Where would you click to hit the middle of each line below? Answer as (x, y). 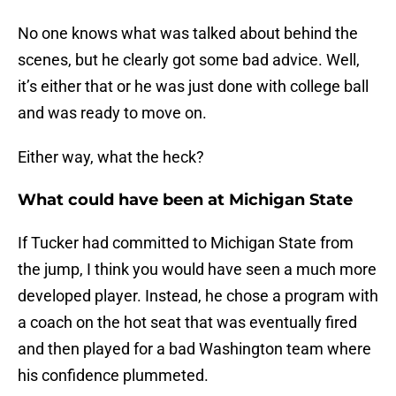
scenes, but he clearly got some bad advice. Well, (189, 60)
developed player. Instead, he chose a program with (198, 296)
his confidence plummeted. (113, 376)
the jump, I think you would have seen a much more (197, 270)
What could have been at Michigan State (185, 200)
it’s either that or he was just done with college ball (193, 87)
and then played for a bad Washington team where (194, 349)
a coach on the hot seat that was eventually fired (187, 323)
